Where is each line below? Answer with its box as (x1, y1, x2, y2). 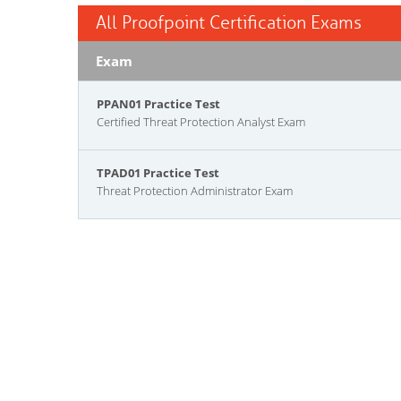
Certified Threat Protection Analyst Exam (97, 114, 305, 130)
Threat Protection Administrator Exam (97, 183, 293, 199)
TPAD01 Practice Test (97, 165, 219, 181)
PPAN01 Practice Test (97, 96, 220, 112)
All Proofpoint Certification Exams (96, 12, 362, 34)
